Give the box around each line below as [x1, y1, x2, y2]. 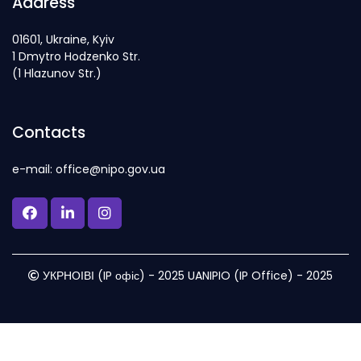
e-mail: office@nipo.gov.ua [12, 161, 165, 178]
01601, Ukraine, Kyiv [12, 31, 114, 48]
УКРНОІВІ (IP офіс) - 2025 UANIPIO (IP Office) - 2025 [39, 268, 333, 284]
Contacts [12, 122, 85, 144]
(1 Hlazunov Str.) [12, 65, 102, 82]
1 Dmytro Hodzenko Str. [12, 48, 140, 65]
